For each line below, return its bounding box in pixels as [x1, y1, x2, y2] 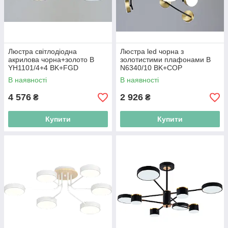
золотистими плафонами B [120, 55, 211, 64]
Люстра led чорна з [120, 47, 184, 55]
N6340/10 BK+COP [120, 64, 182, 72]
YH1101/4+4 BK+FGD [8, 64, 78, 72]
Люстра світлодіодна [8, 47, 77, 55]
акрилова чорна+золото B [8, 55, 94, 64]
